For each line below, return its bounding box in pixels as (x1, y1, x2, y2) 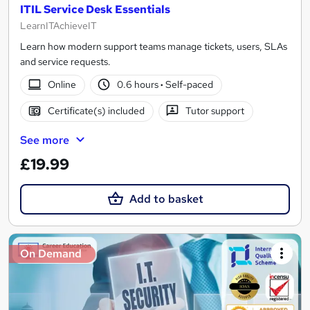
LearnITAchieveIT (20, 19, 97, 32)
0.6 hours (117, 78, 161, 91)
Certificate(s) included (47, 104, 145, 118)
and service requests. (20, 55, 111, 68)
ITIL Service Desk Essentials (20, 1, 170, 17)
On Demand (20, 246, 82, 261)
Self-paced (163, 78, 214, 91)
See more (20, 132, 69, 147)
